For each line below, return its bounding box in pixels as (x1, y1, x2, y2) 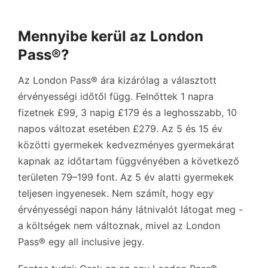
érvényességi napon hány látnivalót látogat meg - (18, 203, 243, 215)
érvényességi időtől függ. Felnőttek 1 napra (18, 90, 214, 102)
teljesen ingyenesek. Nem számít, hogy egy (18, 187, 214, 199)
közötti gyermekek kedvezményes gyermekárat (18, 139, 234, 151)
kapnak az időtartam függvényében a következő (18, 155, 239, 167)
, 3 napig (75, 106, 118, 118)
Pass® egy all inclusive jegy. (18, 236, 144, 248)
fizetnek (18, 106, 57, 118)
